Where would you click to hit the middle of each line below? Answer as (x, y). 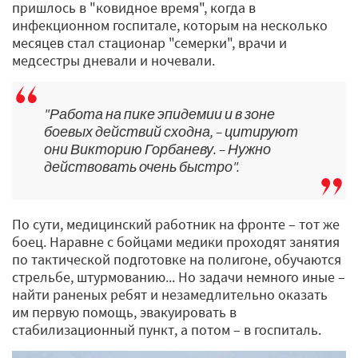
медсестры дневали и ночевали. (113, 61)
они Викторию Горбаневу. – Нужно (157, 149)
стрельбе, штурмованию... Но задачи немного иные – (179, 277)
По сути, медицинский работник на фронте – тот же (176, 225)
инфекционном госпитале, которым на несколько (170, 26)
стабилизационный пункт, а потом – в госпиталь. (167, 330)
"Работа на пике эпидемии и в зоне (159, 114)
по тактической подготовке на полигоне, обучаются (177, 260)
